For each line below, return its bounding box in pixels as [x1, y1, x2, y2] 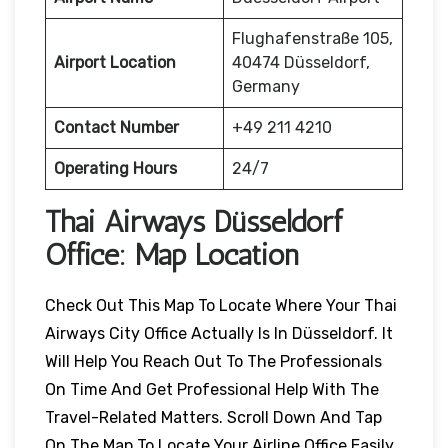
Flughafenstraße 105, [232, 28, 393, 48]
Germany [232, 76, 300, 96]
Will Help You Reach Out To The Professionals [45, 351, 382, 371]
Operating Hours [54, 158, 177, 178]
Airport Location [54, 52, 176, 72]
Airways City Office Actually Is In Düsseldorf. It [45, 323, 393, 343]
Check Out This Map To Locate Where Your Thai [45, 295, 397, 315]
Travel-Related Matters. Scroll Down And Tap [45, 407, 382, 427]
